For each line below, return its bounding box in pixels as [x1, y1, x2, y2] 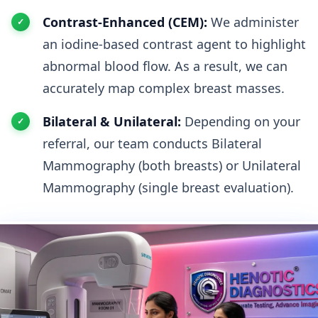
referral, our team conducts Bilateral [43, 135, 262, 152]
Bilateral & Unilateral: [43, 113, 181, 130]
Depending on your [181, 113, 300, 130]
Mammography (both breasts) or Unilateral [43, 157, 301, 174]
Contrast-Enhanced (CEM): [43, 13, 207, 31]
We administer [207, 13, 299, 31]
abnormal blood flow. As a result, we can [43, 57, 287, 75]
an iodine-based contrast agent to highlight [43, 35, 306, 53]
